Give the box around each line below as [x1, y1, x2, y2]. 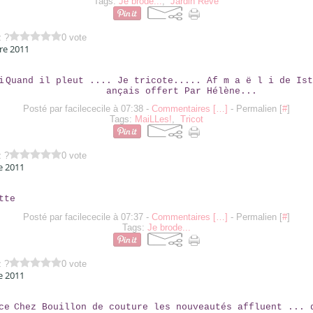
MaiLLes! [134, 114, 172, 124]
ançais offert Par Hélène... [105, 86, 257, 96]
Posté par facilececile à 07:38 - [22, 103, 152, 114]
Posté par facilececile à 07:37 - [22, 212, 152, 222]
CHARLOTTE [133, 178, 180, 188]
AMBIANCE [137, 286, 176, 296]
